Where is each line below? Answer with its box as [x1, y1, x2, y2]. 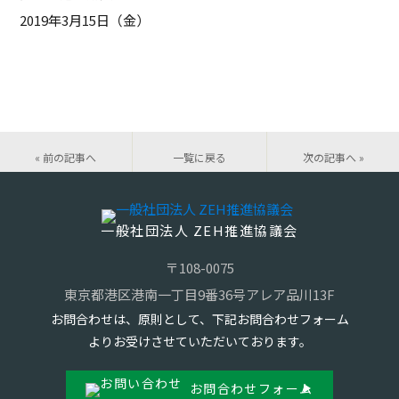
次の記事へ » [302, 150, 364, 165]
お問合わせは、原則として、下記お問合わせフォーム [50, 310, 349, 328]
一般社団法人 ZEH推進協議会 [101, 221, 298, 240]
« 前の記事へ [35, 150, 97, 165]
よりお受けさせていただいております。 [87, 332, 312, 350]
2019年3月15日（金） [20, 11, 151, 29]
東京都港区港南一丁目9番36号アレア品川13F [64, 285, 335, 304]
